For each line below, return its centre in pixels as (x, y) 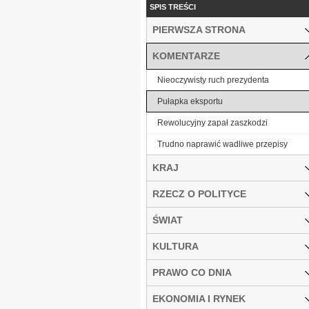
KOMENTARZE (186, 56)
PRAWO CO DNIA (192, 272)
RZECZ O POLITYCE (199, 193)
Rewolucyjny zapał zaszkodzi (212, 122)
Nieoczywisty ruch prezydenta (213, 80)
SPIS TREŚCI (173, 7)
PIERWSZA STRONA (199, 29)
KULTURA (176, 246)
